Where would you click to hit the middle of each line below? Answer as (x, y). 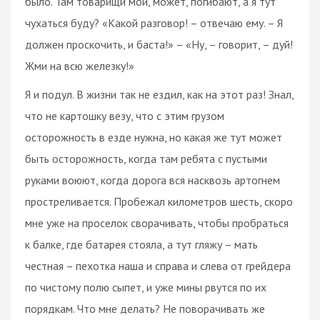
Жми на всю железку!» (80, 65)
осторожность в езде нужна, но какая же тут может (154, 137)
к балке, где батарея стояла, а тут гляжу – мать (141, 244)
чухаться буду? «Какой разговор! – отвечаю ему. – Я (154, 22)
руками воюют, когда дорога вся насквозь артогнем (152, 180)
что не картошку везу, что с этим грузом (125, 115)
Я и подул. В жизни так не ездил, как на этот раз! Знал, (159, 94)
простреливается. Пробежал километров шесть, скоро (159, 201)
